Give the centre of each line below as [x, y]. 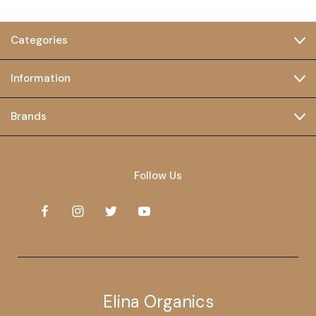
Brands [29, 117]
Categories [39, 41]
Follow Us [158, 176]
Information [41, 79]
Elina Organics [158, 302]
